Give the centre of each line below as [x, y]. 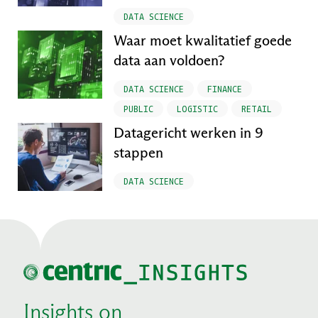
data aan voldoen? [170, 60]
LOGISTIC [198, 108]
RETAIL [257, 108]
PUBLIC [139, 108]
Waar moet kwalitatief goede [203, 40]
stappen [139, 152]
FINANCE [225, 88]
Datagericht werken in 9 [189, 132]
